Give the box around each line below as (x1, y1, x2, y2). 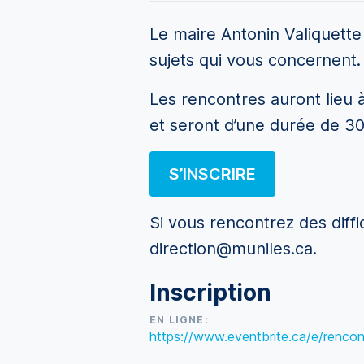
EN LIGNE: (149, 314, 209, 326)
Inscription (149, 279, 271, 306)
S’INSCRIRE (169, 164, 256, 184)
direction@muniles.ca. (149, 239, 317, 258)
